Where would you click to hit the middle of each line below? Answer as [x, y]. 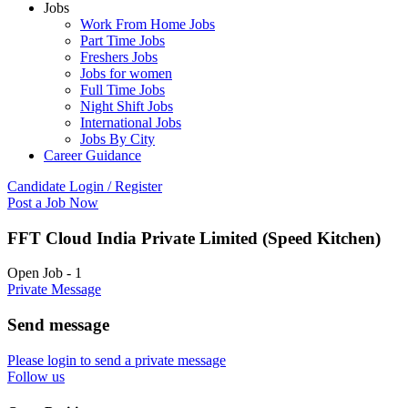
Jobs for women [126, 73]
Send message [58, 325]
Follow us [36, 376]
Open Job [35, 273]
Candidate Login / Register [85, 186]
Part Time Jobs [122, 41]
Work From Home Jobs [148, 24]
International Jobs [131, 122]
